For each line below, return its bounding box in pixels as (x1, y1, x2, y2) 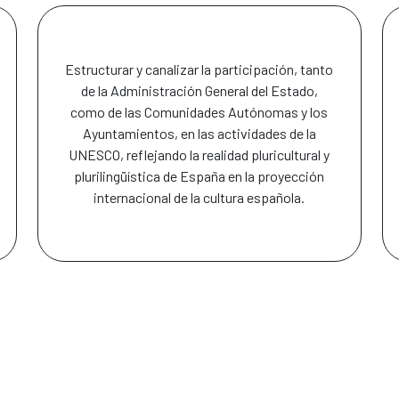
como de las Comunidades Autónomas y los (70, 103, 329, 121)
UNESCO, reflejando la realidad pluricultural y (69, 146, 330, 164)
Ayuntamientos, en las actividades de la (82, 125, 316, 142)
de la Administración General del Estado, (80, 82, 318, 100)
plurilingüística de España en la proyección (74, 167, 325, 185)
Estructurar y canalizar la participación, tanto (65, 61, 334, 78)
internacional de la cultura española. (94, 189, 305, 207)
